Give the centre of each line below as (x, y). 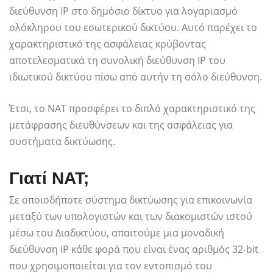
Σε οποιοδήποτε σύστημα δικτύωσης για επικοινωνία (131, 200)
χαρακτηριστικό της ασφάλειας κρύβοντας (108, 44)
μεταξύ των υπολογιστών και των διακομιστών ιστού (131, 217)
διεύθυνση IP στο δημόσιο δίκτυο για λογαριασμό (123, 11)
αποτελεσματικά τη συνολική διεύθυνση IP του (117, 61)
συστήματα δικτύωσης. (62, 142)
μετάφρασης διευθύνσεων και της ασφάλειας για (121, 125)
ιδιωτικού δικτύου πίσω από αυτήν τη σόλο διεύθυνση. (136, 77)
